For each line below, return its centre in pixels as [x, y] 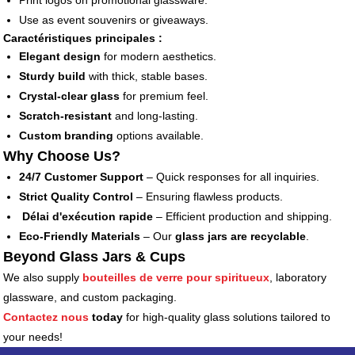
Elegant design [60, 57]
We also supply [43, 278]
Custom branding [67, 136]
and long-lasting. [155, 116]
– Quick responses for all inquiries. [232, 177]
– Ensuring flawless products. [208, 197]
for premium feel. [164, 96]
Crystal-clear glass [70, 96]
